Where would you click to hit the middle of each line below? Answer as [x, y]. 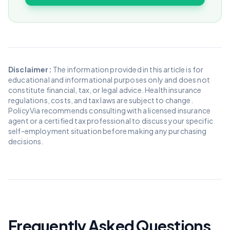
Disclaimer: [30, 69]
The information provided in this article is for [128, 69]
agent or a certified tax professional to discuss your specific [111, 120]
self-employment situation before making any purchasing [108, 131]
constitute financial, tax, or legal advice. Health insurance [105, 90]
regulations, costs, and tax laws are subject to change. [101, 100]
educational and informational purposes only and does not [109, 79]
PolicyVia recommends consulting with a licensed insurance [110, 110]
